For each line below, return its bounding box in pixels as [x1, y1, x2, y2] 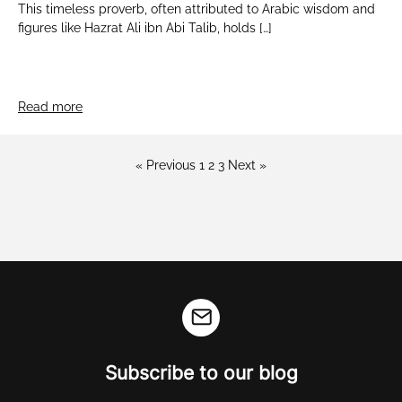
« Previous [135, 157, 196, 172]
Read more [18, 99, 83, 114]
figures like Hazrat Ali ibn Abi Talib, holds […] [18, 20, 272, 35]
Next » [228, 157, 267, 172]
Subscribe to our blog [104, 361, 298, 384]
